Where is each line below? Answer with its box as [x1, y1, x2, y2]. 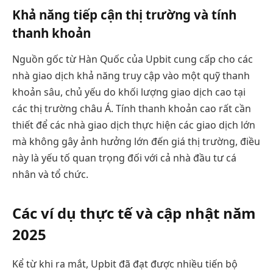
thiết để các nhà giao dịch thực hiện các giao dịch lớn [12, 118, 255, 132]
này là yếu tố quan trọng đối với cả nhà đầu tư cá [12, 151, 236, 165]
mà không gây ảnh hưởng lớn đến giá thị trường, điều [12, 135, 260, 149]
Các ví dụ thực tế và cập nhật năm [12, 203, 255, 224]
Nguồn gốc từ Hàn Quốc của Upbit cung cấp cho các [12, 52, 253, 66]
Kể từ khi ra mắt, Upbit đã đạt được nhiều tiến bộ [12, 257, 238, 271]
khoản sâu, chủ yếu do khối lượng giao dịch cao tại [12, 85, 246, 99]
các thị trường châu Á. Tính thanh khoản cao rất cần [12, 102, 251, 116]
